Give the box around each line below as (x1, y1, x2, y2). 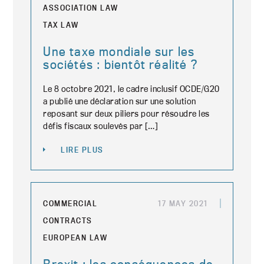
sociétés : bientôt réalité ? (43, 57, 198, 72)
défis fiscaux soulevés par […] (43, 120, 159, 131)
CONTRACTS (43, 216, 93, 225)
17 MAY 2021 (158, 199, 208, 208)
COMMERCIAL (43, 199, 98, 208)
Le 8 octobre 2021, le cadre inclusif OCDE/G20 (43, 83, 220, 94)
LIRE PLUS (61, 145, 104, 154)
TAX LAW (43, 20, 79, 29)
